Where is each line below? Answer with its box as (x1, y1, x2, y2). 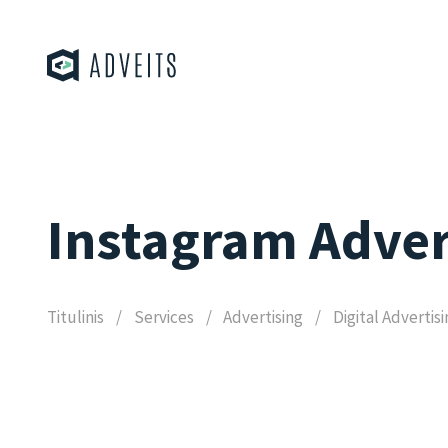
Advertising (223, 306, 304, 329)
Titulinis (47, 306, 105, 329)
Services (133, 306, 194, 329)
